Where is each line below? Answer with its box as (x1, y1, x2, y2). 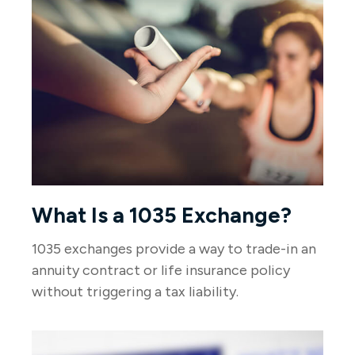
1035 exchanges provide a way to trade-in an (32, 240, 316, 258)
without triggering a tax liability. (32, 283, 239, 301)
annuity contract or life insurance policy (32, 261, 290, 280)
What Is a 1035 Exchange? (32, 202, 292, 229)
